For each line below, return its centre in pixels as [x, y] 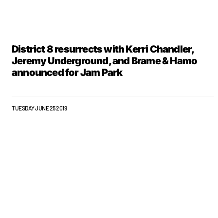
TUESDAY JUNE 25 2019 [39, 108]
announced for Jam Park [67, 73]
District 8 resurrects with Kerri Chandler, [103, 49]
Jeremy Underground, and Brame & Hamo [105, 61]
